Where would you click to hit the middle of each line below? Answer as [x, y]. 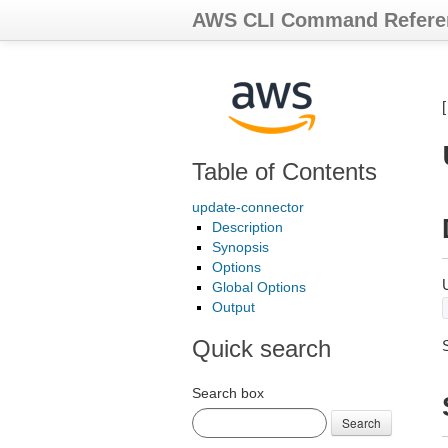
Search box [228, 393]
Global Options [259, 287]
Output [233, 307]
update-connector [248, 207]
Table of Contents [284, 171]
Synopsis [240, 247]
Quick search [261, 348]
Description [247, 227]
